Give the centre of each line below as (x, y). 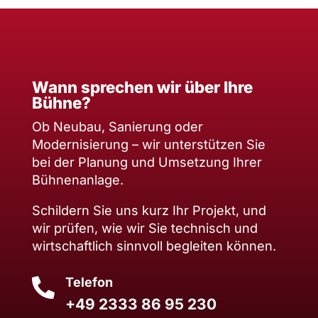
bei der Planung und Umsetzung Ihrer (147, 161)
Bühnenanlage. (77, 179)
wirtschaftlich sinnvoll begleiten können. (154, 245)
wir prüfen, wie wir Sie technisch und (144, 227)
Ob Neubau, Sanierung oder (117, 126)
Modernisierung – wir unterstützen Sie (148, 144)
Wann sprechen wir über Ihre (142, 87)
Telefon (89, 282)
